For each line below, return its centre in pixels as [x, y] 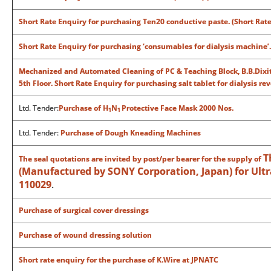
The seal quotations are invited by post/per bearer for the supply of [141, 159]
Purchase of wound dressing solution [85, 235]
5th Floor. [37, 83]
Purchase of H [83, 108]
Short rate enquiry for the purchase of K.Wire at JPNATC [119, 260]
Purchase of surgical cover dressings [84, 210]
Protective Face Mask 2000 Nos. [178, 108]
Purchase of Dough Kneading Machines [131, 133]
